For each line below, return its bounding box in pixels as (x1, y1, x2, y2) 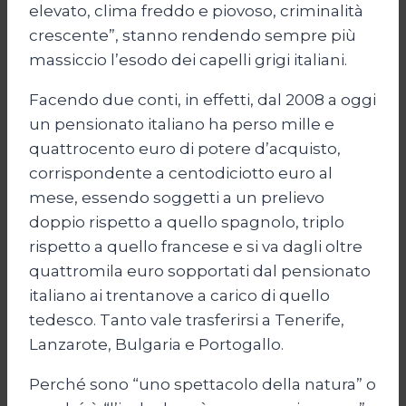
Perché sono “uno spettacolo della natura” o (29, 375, 376, 394)
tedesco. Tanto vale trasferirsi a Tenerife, (29, 311, 344, 330)
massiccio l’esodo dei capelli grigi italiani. (29, 51, 347, 70)
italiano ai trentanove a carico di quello (29, 286, 330, 305)
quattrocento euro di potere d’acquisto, (29, 140, 341, 159)
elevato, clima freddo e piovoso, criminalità (29, 2, 363, 21)
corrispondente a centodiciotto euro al (29, 164, 333, 183)
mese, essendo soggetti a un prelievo (29, 188, 324, 208)
